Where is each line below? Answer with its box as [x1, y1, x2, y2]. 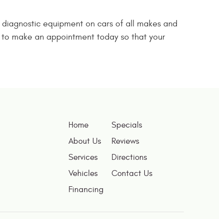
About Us [68, 136, 102, 147]
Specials [111, 120, 142, 131]
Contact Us [111, 169, 153, 179]
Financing [68, 185, 104, 195]
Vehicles [68, 169, 98, 179]
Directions [111, 153, 147, 163]
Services [68, 153, 98, 163]
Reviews [111, 136, 139, 147]
